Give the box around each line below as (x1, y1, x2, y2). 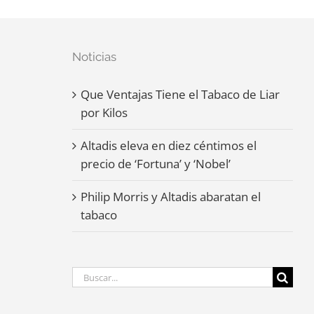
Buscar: (71, 267, 112, 283)
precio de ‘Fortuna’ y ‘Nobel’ (81, 156, 231, 172)
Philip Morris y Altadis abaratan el (81, 189, 261, 205)
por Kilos (81, 104, 128, 121)
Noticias (72, 50, 117, 64)
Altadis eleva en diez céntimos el (81, 137, 257, 153)
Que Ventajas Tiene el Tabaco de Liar (81, 86, 280, 102)
